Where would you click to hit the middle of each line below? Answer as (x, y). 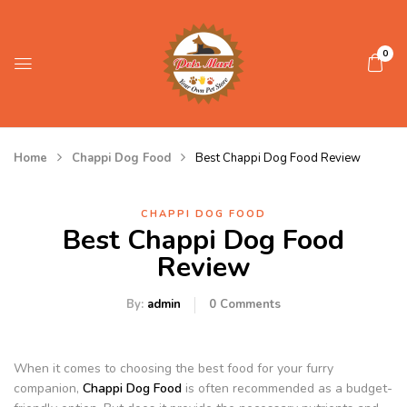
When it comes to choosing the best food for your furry (174, 368)
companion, (48, 388)
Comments (248, 304)
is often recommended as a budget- (287, 388)
